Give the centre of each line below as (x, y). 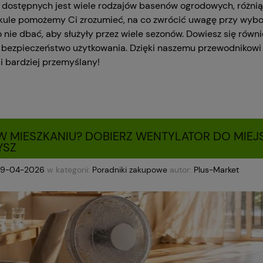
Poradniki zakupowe (130, 170)
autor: (181, 170)
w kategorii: (68, 170)
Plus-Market (216, 170)
